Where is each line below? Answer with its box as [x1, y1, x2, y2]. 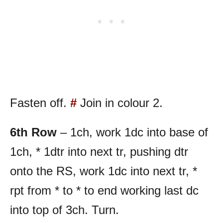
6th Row [10, 125, 60, 139]
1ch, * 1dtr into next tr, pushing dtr [10, 144, 188, 158]
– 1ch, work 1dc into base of [60, 125, 208, 139]
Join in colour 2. [77, 96, 163, 110]
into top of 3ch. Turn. [10, 203, 119, 217]
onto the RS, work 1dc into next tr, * [10, 164, 197, 178]
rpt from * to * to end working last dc [10, 183, 199, 197]
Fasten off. [10, 96, 70, 110]
